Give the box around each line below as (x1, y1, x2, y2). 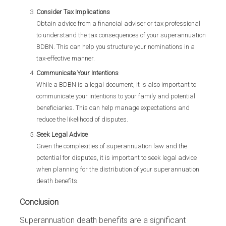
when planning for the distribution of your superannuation (36, 165, 199, 173)
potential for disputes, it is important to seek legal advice (36, 153, 197, 161)
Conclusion (20, 197, 59, 207)
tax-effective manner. (36, 54, 95, 62)
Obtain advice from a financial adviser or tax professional (36, 19, 200, 27)
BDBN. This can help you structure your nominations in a (36, 42, 195, 50)
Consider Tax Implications (36, 8, 110, 16)
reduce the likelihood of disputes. (36, 116, 128, 123)
